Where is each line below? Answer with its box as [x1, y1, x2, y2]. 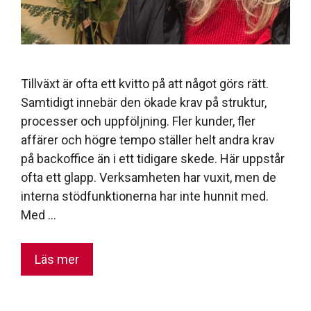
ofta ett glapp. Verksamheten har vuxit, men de [21, 169, 276, 185]
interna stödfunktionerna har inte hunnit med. [21, 188, 269, 203]
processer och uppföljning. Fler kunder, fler [21, 113, 255, 128]
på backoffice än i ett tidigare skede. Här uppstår [21, 151, 285, 166]
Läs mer [35, 251, 79, 267]
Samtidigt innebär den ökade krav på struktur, [21, 94, 267, 110]
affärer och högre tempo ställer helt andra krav [21, 132, 275, 147]
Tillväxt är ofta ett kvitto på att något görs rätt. [21, 76, 269, 91]
